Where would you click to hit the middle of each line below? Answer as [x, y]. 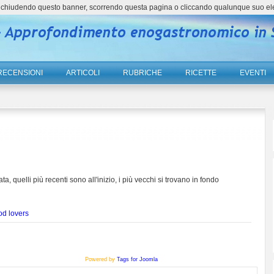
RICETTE [201, 73]
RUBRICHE [142, 73]
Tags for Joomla [137, 259]
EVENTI [253, 73]
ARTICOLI [83, 73]
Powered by [101, 259]
